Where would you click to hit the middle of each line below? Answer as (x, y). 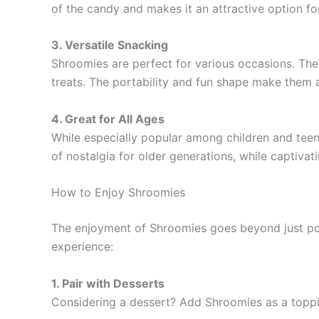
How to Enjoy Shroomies (118, 193)
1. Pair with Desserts (108, 283)
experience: (82, 247)
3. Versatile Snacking (110, 45)
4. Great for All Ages (108, 119)
